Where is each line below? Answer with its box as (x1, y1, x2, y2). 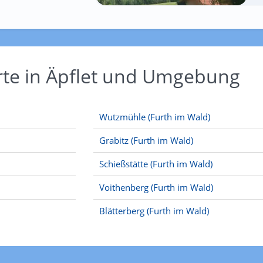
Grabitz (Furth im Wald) (99, 134, 193, 146)
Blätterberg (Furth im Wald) (99, 205, 209, 217)
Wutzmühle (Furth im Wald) (99, 111, 210, 123)
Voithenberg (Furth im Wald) (99, 181, 213, 193)
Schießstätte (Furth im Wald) (99, 158, 213, 170)
